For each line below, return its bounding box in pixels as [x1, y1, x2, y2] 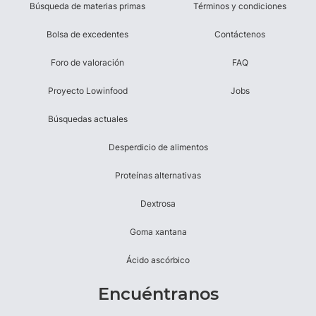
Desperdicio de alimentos [108, 142, 208, 153]
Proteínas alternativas [115, 170, 201, 181]
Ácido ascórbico [126, 255, 190, 266]
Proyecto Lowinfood [47, 85, 128, 97]
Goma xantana [129, 226, 187, 238]
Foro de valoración [51, 57, 124, 68]
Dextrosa [140, 198, 176, 209]
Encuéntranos [97, 284, 219, 305]
